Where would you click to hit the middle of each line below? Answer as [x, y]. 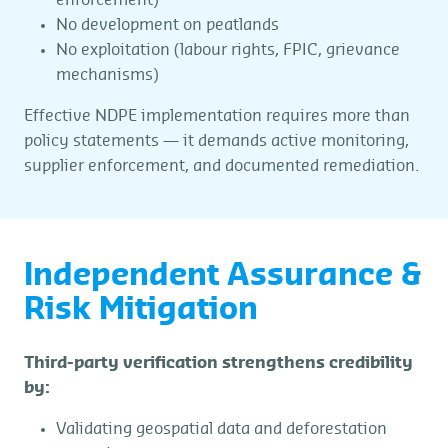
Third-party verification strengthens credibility [218, 363]
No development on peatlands [167, 25]
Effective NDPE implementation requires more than [217, 116]
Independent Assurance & [223, 276]
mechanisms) [107, 75]
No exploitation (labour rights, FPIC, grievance [228, 50]
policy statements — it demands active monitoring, [216, 141]
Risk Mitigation [141, 310]
